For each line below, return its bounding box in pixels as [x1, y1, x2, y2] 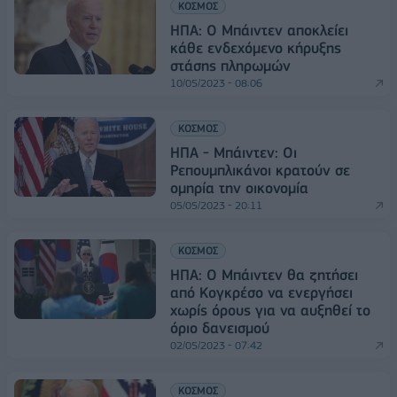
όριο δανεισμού [170, 318, 269, 337]
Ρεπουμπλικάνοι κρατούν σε [170, 160, 350, 179]
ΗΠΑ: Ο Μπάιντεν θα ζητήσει [170, 265, 358, 284]
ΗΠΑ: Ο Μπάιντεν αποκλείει [170, 20, 348, 39]
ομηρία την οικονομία [170, 178, 308, 197]
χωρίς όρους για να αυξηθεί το [170, 300, 370, 319]
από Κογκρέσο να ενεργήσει [170, 283, 353, 301]
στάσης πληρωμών [170, 56, 291, 74]
